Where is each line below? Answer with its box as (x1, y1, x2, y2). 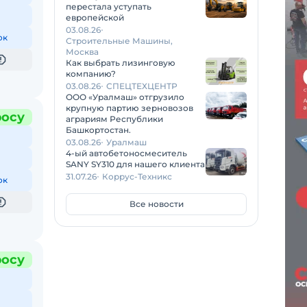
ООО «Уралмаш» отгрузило (66, 92, 184, 102)
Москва (66, 47, 99, 57)
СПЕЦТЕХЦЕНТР (106, 81, 177, 91)
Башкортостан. (66, 125, 131, 135)
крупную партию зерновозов (66, 103, 193, 113)
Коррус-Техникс (102, 171, 172, 182)
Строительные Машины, (66, 36, 173, 46)
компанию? (66, 69, 116, 79)
